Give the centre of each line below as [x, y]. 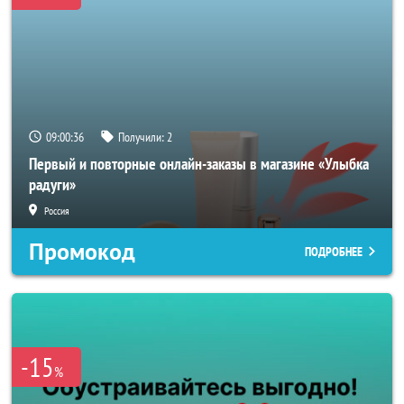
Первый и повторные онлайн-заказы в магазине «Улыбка [199, 164]
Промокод [82, 252]
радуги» [52, 184]
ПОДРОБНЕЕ [334, 252]
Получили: [142, 137]
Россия [57, 211]
